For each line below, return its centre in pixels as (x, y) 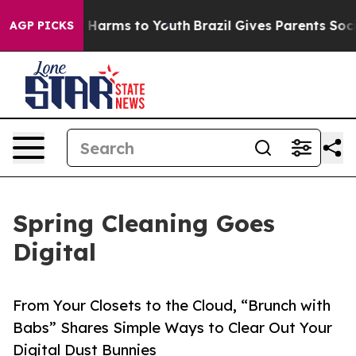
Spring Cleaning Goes (144, 223)
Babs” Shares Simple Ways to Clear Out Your (172, 328)
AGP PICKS (42, 25)
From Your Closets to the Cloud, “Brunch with (172, 306)
